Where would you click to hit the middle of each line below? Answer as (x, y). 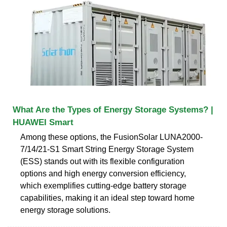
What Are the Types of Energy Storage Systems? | (113, 109)
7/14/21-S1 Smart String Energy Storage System (107, 149)
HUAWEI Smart (43, 122)
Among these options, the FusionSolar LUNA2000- (111, 137)
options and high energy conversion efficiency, (103, 173)
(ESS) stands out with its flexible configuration (102, 161)
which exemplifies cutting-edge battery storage (103, 185)
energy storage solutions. (65, 210)
